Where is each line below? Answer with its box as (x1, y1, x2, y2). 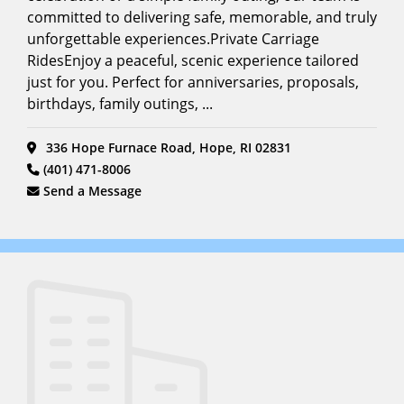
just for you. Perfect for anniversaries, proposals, (27, 71, 359, 92)
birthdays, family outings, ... (27, 93, 213, 114)
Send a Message (43, 181, 142, 199)
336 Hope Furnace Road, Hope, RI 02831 (42, 138, 291, 156)
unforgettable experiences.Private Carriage (27, 28, 319, 49)
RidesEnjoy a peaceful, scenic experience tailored (27, 50, 359, 70)
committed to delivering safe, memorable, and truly (27, 6, 377, 27)
